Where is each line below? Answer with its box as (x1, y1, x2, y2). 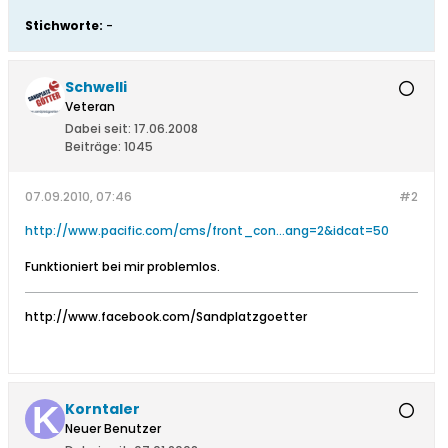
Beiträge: (65, 138, 121, 156)
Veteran (65, 98, 115, 116)
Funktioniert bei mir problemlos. (25, 258, 220, 276)
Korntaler (65, 399, 140, 420)
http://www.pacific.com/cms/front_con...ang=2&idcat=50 (25, 222, 389, 240)
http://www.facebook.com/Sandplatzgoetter (25, 308, 307, 326)
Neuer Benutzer (65, 420, 161, 438)
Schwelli (65, 77, 127, 98)
